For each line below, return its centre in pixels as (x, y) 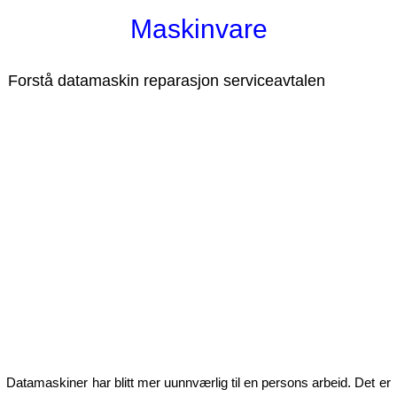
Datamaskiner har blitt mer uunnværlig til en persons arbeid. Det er (198, 382)
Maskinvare (198, 29)
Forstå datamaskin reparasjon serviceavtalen (166, 80)
